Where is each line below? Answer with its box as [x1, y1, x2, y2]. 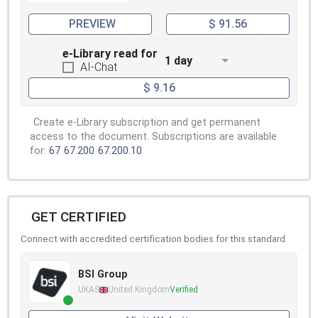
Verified [170, 285, 198, 295]
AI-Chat [80, 60, 117, 75]
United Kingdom [108, 285, 170, 295]
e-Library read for [62, 47, 158, 61]
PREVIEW [68, 16, 116, 31]
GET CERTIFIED [31, 209, 126, 226]
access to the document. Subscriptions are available [30, 131, 277, 143]
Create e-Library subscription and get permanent [33, 116, 261, 129]
